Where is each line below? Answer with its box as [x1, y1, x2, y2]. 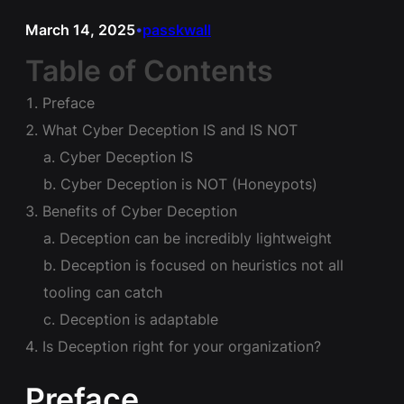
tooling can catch [43, 282, 162, 301]
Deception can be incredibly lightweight [60, 228, 332, 247]
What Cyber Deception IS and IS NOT [42, 120, 298, 139]
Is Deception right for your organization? [42, 336, 321, 355]
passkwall [142, 20, 211, 39]
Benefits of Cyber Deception [42, 201, 237, 220]
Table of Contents [25, 52, 273, 88]
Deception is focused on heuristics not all [60, 255, 344, 274]
